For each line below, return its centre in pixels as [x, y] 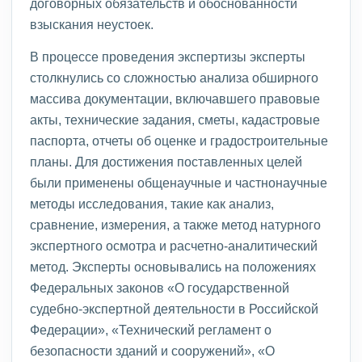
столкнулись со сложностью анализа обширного [174, 78]
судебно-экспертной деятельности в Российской [174, 309]
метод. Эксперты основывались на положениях [173, 267]
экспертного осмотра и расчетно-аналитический [174, 246]
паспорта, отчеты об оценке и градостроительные [179, 141]
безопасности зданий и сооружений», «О [152, 351]
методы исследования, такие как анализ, [152, 204]
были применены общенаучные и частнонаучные [179, 183]
